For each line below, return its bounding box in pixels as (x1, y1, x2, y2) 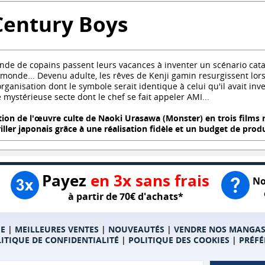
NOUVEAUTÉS (108, 224, 164, 235)
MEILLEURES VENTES (14, 224, 99, 235)
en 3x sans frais (90, 170, 209, 192)
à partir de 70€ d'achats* (67, 190, 183, 203)
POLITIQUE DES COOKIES (128, 234, 230, 246)
